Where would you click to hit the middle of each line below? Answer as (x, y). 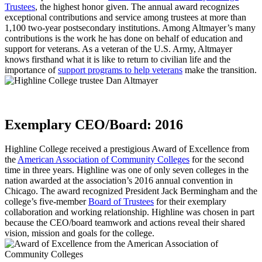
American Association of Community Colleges (104, 159)
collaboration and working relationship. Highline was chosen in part (130, 212)
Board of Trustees (121, 201)
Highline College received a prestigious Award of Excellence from (127, 149)
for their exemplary (190, 201)
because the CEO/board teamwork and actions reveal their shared (125, 222)
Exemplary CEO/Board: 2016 (94, 124)
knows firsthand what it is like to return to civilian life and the (118, 60)
